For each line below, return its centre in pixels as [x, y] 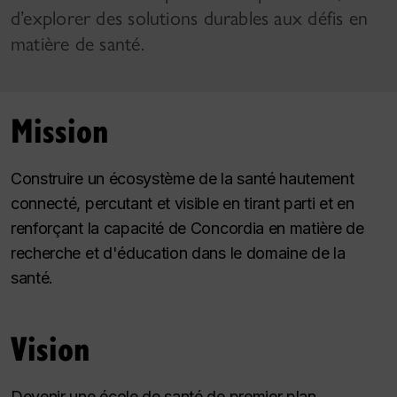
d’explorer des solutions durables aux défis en [190, 18]
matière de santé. [78, 43]
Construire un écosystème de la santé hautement [183, 178]
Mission [60, 129]
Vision [51, 347]
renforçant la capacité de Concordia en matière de [187, 228]
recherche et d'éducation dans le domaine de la [178, 253]
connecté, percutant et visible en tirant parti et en [183, 203]
